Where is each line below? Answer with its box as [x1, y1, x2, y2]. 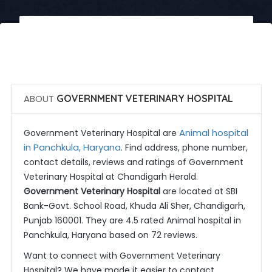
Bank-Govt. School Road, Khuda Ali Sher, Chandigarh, [23, 200, 245, 212]
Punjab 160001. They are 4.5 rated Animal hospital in [23, 214, 241, 226]
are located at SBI [160, 185, 237, 197]
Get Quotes [114, 60, 166, 72]
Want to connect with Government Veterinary [23, 250, 220, 262]
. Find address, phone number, [120, 141, 248, 154]
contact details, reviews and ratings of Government [23, 156, 243, 168]
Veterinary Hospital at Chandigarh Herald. [23, 171, 198, 183]
